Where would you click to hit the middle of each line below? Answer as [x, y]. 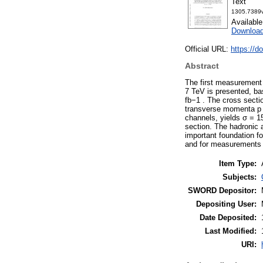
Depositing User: [226, 204]
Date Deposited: [228, 217]
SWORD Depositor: [222, 190]
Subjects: [240, 177]
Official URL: [208, 49]
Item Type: [238, 163]
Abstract [202, 66]
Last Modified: [231, 231]
